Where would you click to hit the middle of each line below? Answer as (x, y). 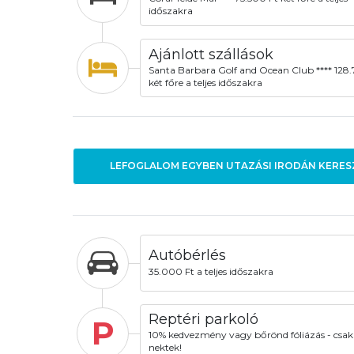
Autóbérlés (187, 256)
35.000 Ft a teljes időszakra (211, 271)
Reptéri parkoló (203, 320)
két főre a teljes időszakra (205, 82)
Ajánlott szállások (211, 54)
